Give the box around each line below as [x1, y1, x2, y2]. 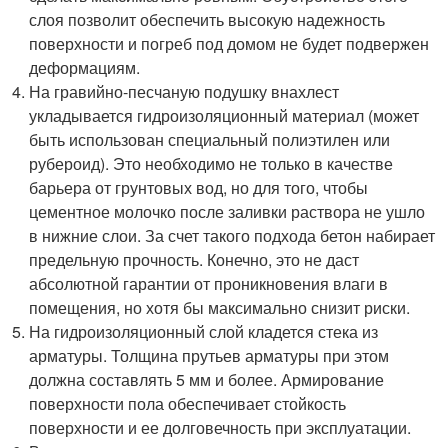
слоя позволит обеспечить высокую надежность [29, 7, 386, 31]
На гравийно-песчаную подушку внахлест [29, 79, 340, 103]
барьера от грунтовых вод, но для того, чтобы [29, 175, 369, 199]
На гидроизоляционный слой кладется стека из [29, 319, 379, 343]
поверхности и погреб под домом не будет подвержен [29, 31, 430, 55]
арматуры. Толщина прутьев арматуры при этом [29, 343, 390, 367]
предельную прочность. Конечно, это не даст [29, 247, 360, 271]
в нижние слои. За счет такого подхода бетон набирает [29, 223, 436, 247]
